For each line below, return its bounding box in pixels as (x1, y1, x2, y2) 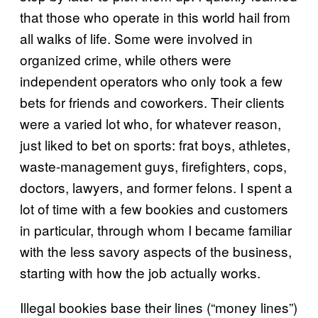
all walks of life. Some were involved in (20, 28, 253, 48)
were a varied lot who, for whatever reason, (20, 114, 281, 133)
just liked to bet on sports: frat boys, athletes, (20, 135, 290, 154)
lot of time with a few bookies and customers (20, 199, 288, 218)
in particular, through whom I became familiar (20, 220, 292, 239)
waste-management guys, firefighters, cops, (20, 156, 287, 175)
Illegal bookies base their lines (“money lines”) (20, 297, 297, 317)
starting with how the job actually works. (20, 263, 261, 282)
